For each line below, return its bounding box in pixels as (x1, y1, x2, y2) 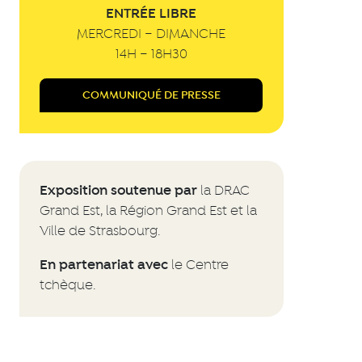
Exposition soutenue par (40, 182, 198, 200)
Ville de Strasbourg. (40, 223, 161, 241)
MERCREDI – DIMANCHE (77, 26, 226, 44)
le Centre (168, 257, 229, 275)
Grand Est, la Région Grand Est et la (40, 203, 258, 221)
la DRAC (197, 183, 250, 200)
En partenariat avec (40, 256, 169, 275)
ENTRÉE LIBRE (106, 5, 197, 23)
